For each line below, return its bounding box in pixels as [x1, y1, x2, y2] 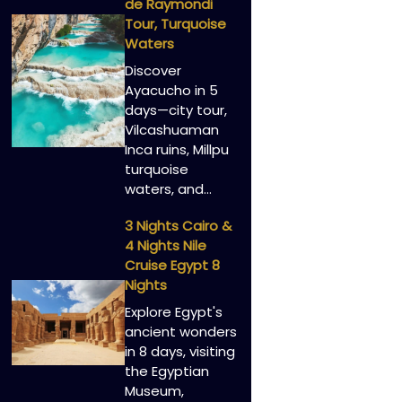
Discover [124, 60, 181, 80]
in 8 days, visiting [124, 341, 235, 361]
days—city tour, [124, 100, 227, 119]
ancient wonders [124, 321, 237, 341]
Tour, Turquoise [124, 14, 226, 34]
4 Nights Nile [124, 236, 206, 256]
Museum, [124, 380, 184, 400]
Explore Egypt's [124, 301, 223, 321]
